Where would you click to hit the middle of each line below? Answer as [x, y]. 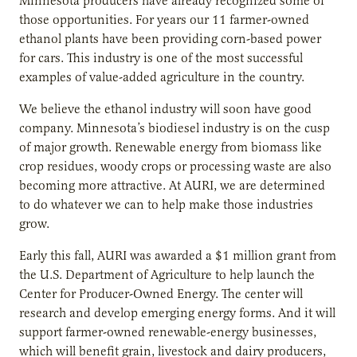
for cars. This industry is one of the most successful [161, 58]
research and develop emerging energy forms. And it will [177, 313]
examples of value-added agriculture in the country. [162, 77]
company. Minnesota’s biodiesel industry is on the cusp [175, 128]
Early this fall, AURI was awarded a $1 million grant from [178, 255]
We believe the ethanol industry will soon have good [165, 109]
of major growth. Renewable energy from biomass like [171, 147]
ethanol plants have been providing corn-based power [170, 39]
